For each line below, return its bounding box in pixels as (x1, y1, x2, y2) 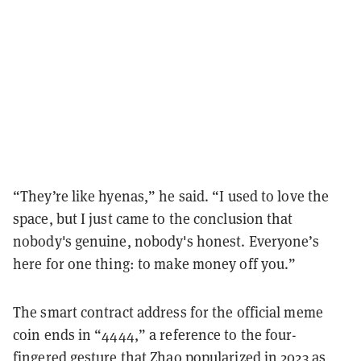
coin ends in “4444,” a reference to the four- (13, 324, 297, 344)
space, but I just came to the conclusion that (13, 208, 293, 228)
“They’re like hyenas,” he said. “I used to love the (13, 185, 330, 205)
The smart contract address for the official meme (13, 301, 323, 322)
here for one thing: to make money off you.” (13, 253, 300, 273)
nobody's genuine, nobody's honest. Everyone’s (13, 230, 320, 251)
